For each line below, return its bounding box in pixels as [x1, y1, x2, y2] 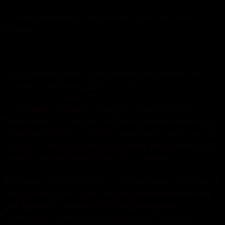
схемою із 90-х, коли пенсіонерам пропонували [4, 113, 216, 127]
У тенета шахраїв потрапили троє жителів [4, 9, 192, 23]
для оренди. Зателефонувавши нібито [4, 198, 176, 212]
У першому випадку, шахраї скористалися [4, 100, 192, 115]
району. [4, 22, 39, 36]
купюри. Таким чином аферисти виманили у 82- [4, 138, 218, 152]
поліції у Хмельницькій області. [4, 78, 142, 92]
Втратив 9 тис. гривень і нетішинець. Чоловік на [4, 173, 221, 187]
